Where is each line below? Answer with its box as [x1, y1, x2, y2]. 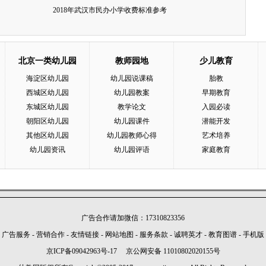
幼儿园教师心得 [106, 131, 157, 140]
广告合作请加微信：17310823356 [81, 214, 185, 222]
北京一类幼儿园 [18, 56, 77, 65]
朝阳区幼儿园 [26, 117, 69, 125]
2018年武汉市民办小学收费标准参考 [53, 6, 167, 14]
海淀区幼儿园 [26, 74, 69, 83]
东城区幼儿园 [26, 103, 69, 111]
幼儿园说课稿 [110, 74, 153, 83]
